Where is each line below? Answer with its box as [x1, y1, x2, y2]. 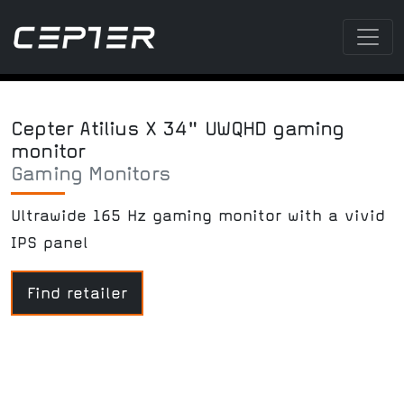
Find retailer [27, 284, 127, 302]
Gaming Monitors [11, 161, 170, 186]
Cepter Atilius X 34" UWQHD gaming [11, 116, 344, 141]
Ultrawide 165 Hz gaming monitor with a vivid [11, 207, 385, 225]
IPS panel [11, 234, 88, 252]
